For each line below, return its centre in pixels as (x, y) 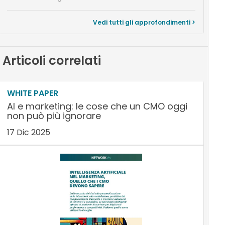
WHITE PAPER (32, 93)
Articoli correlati (51, 61)
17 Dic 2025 (28, 133)
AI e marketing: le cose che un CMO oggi (97, 106)
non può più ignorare (54, 116)
